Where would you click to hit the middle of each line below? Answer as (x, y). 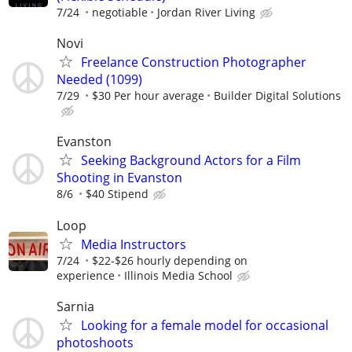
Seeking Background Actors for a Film (191, 161)
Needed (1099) (99, 80)
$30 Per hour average (148, 96)
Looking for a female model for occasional (205, 325)
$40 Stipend (117, 194)
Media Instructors (134, 244)
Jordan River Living (206, 12)
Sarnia (75, 306)
